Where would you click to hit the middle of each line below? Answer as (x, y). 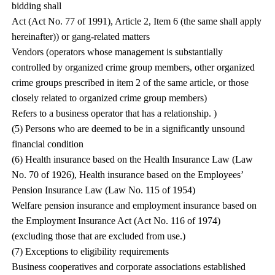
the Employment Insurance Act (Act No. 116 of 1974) (116, 221)
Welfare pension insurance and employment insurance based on (134, 205)
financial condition (48, 144)
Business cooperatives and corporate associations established (129, 267)
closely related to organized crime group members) (110, 98)
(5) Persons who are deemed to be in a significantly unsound (129, 129)
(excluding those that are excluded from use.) (99, 236)
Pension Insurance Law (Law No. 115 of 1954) (104, 190)
